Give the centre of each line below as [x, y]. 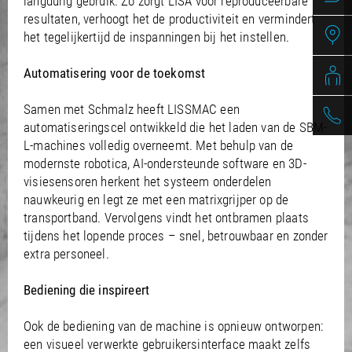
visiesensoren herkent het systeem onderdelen [148, 181]
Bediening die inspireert [87, 290]
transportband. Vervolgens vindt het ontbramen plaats [166, 218]
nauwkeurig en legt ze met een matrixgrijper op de [156, 200]
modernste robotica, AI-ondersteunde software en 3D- [165, 163]
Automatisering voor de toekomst [115, 73]
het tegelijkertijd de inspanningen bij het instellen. [157, 37]
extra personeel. [66, 254]
